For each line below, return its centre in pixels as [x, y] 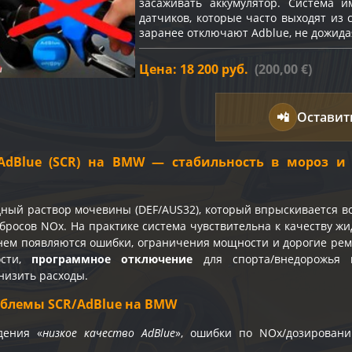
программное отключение [112, 259]
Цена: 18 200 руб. [194, 70]
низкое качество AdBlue [109, 333]
